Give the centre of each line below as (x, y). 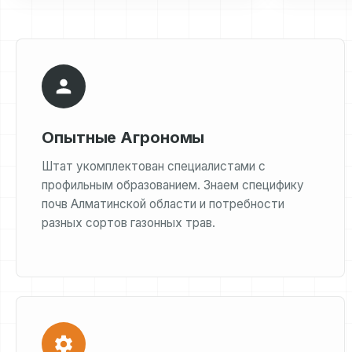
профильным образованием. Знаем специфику (173, 185)
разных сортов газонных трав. (128, 223)
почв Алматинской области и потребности (163, 204)
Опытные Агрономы (123, 137)
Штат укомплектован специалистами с (154, 166)
